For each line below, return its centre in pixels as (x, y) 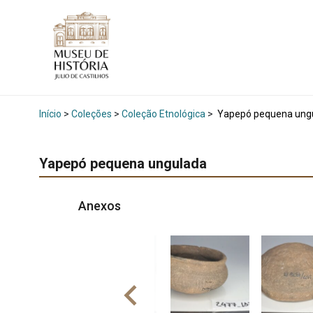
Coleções (92, 114)
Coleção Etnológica (163, 114)
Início (50, 114)
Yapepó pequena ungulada (123, 163)
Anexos (101, 206)
